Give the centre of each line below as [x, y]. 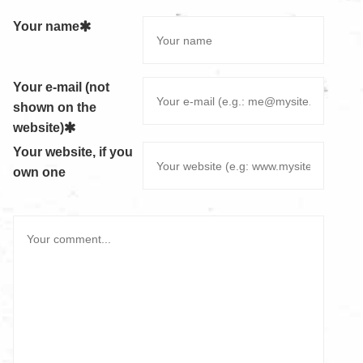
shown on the [55, 107]
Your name [46, 26]
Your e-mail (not [61, 87]
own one [39, 172]
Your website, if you [73, 152]
